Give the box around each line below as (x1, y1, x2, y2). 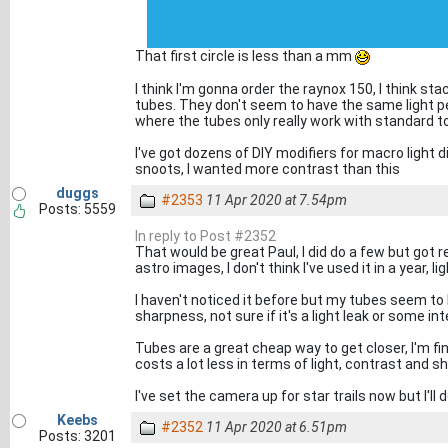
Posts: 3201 (38, 428, 116, 444)
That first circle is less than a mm (135, 48, 355, 64)
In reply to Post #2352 (135, 228, 276, 244)
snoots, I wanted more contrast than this (135, 160, 400, 177)
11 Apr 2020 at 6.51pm (206, 419, 347, 435)
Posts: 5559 (38, 201, 116, 217)
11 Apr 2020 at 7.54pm (206, 192, 347, 208)
